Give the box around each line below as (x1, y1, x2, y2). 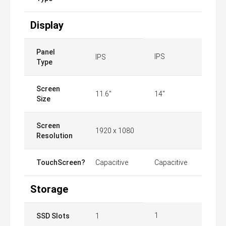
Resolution (36, 132, 73, 140)
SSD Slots (36, 212, 70, 220)
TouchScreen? (36, 158, 85, 166)
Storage (30, 183, 68, 195)
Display (30, 19, 64, 31)
